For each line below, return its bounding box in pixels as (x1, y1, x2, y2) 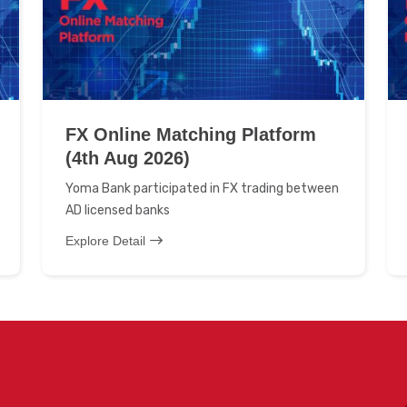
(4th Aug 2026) (65, 148, 190, 168)
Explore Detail (65, 233, 145, 248)
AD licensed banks (65, 203, 170, 218)
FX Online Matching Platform (65, 124, 316, 144)
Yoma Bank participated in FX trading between (65, 181, 339, 196)
